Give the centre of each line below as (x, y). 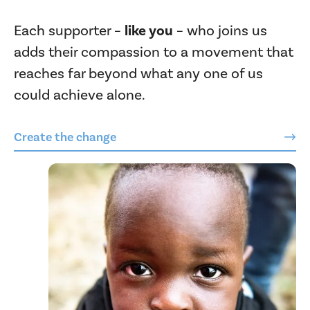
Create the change (65, 137)
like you (149, 31)
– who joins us (220, 31)
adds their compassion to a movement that (154, 52)
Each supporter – (69, 31)
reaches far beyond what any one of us (138, 74)
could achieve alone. (80, 95)
